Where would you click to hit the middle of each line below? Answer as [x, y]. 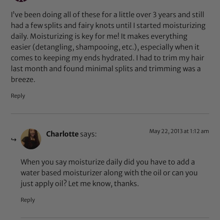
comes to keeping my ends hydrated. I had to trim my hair [108, 58]
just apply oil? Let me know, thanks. [80, 183]
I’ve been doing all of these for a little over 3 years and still [108, 14]
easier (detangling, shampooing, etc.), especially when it [105, 47]
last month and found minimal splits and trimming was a [106, 69]
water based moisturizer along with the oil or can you [110, 173]
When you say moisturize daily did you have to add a [108, 162]
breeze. [23, 79]
